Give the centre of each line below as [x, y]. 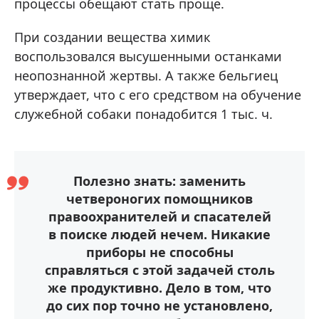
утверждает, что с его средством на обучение [158, 95]
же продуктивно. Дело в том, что [159, 288]
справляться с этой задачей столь [159, 270]
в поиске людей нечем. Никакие [159, 235]
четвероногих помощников [159, 199]
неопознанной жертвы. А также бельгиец [146, 76]
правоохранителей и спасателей [159, 217]
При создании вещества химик [113, 37]
